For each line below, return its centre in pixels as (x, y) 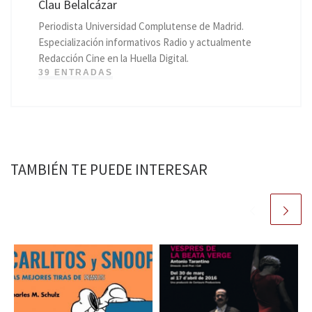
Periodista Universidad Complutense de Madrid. (141, 26)
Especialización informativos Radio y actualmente (145, 42)
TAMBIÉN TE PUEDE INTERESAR (109, 169)
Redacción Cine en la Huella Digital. (113, 58)
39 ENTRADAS (75, 73)
